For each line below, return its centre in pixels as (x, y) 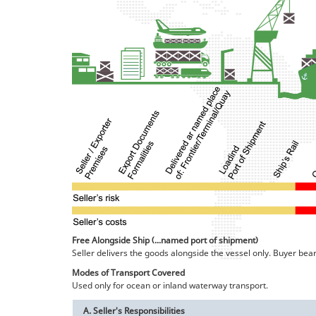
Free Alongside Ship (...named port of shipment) (165, 240)
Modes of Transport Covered (128, 272)
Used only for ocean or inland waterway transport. (170, 285)
